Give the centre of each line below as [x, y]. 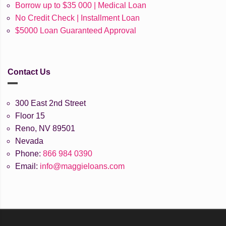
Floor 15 [30, 116]
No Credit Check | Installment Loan [77, 18]
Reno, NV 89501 [45, 129]
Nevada [29, 141]
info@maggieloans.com [82, 166]
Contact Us [29, 72]
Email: [27, 166]
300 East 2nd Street [50, 103]
